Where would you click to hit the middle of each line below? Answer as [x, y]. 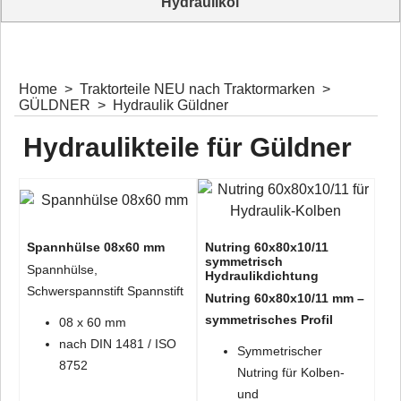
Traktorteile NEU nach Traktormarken [199, 89]
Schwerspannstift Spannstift [105, 291]
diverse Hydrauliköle [200, 27]
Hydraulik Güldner [171, 105]
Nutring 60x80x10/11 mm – [284, 298]
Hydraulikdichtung [261, 276]
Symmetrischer [279, 350]
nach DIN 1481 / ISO [118, 343]
